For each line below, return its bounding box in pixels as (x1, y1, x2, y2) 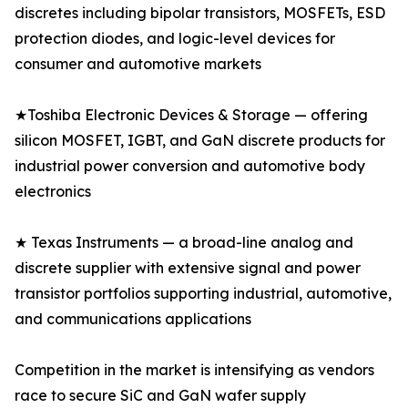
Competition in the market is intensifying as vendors (15, 361, 374, 380)
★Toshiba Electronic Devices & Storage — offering (15, 106, 368, 125)
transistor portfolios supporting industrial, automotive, (15, 284, 392, 303)
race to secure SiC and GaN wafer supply (15, 386, 306, 405)
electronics (15, 182, 91, 201)
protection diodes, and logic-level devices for (15, 29, 335, 48)
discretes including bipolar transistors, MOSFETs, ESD (15, 4, 385, 23)
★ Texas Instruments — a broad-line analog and (15, 233, 353, 252)
